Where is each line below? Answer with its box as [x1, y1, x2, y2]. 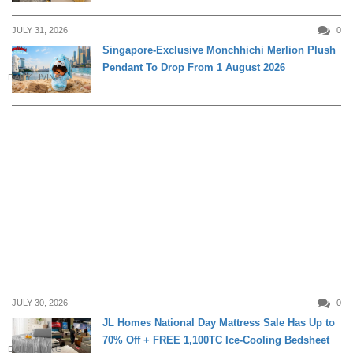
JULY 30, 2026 [12, 297, 68, 307]
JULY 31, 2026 [12, 25, 68, 35]
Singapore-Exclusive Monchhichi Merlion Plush [102, 44, 336, 57]
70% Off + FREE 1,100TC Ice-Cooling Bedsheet [102, 333, 329, 346]
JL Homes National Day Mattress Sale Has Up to [102, 316, 335, 329]
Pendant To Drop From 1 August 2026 [102, 61, 285, 74]
